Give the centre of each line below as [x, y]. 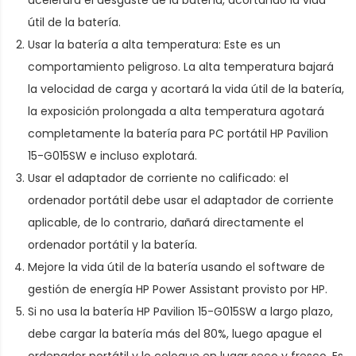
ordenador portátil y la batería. [112, 244]
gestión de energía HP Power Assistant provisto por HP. [178, 289]
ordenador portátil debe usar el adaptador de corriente [181, 200]
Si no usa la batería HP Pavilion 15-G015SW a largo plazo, [180, 311]
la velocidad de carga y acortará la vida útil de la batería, [186, 89]
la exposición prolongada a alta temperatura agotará [176, 111]
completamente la [82, 133]
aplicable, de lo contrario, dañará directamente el [166, 222]
